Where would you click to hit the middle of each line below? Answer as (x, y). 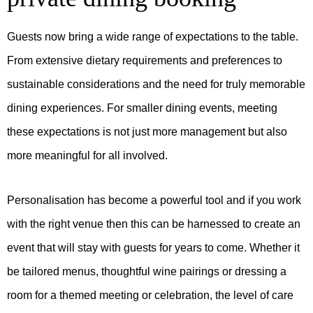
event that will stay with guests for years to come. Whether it (153, 248)
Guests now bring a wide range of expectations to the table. (153, 37)
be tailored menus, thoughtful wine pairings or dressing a (147, 272)
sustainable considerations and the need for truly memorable (156, 85)
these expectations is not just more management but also (147, 132)
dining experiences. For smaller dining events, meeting (142, 108)
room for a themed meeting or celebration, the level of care (150, 296)
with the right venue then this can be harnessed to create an (154, 224)
